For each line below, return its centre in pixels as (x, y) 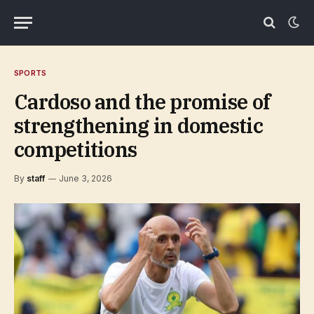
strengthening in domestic (138, 125)
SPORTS (30, 73)
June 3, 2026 (86, 178)
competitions (76, 149)
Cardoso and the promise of (142, 102)
